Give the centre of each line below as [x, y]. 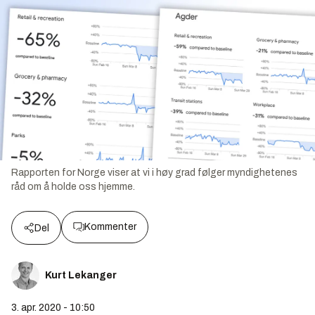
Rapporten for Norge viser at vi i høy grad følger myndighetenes [154, 173]
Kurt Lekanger [81, 276]
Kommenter [110, 227]
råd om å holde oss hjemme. [73, 187]
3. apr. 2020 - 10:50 [53, 308]
